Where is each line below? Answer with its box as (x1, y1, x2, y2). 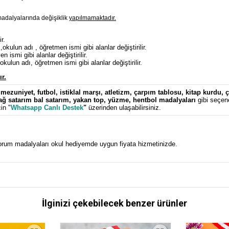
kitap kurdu (186, 88, 221, 97)
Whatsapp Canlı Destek (11, 104, 83, 112)
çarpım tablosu (134, 88, 181, 97)
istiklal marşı (60, 88, 101, 97)
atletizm (105, 88, 130, 97)
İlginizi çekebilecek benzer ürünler (42, 198, 187, 209)
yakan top (73, 96, 104, 104)
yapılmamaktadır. (69, 14, 116, 22)
